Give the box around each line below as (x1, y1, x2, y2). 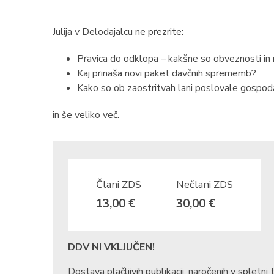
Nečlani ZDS (176, 177, 233, 191)
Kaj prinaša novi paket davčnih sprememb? (77, 67, 256, 80)
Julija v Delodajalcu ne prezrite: (53, 25, 183, 39)
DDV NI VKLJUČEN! (68, 240, 155, 254)
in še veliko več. (53, 108, 119, 122)
